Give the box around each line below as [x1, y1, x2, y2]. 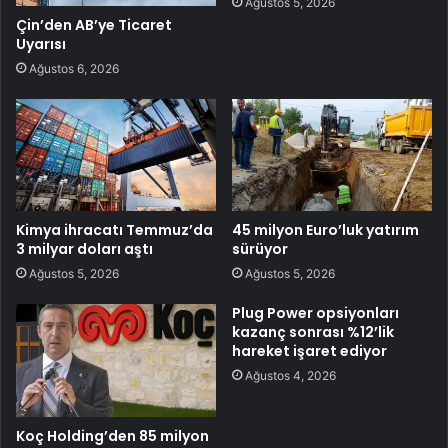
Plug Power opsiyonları [232, 303, 399, 324]
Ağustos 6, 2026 [29, 60, 119, 76]
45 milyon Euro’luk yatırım [232, 220, 419, 241]
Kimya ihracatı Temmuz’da [16, 220, 213, 241]
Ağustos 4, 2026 [245, 368, 336, 384]
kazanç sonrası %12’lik [232, 322, 394, 343]
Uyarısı [16, 33, 66, 54]
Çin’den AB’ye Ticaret [16, 14, 172, 35]
